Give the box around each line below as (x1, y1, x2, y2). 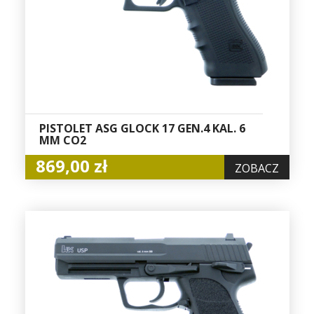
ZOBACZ (234, 161, 279, 177)
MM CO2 (39, 132, 86, 149)
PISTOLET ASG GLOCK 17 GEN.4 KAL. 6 (39, 121, 245, 137)
